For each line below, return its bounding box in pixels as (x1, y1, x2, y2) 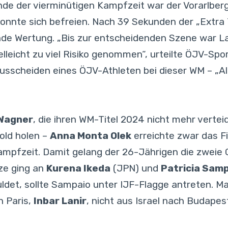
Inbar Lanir (34, 195, 87, 207)
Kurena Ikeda (46, 162, 110, 175)
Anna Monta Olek (50, 130, 131, 142)
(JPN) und (110, 162, 161, 175)
